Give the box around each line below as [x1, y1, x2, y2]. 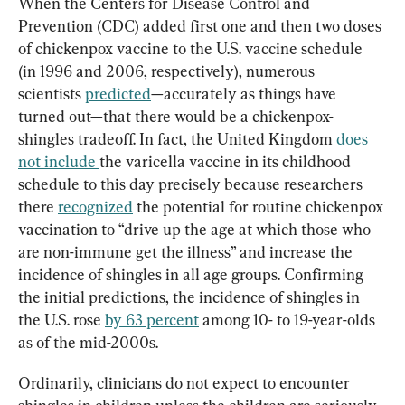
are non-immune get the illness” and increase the [18, 241, 356, 261]
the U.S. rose [18, 309, 105, 329]
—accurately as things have [151, 83, 340, 103]
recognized [58, 196, 133, 216]
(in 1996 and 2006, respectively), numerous [18, 61, 318, 80]
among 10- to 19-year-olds [199, 309, 379, 329]
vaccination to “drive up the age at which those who [18, 219, 374, 239]
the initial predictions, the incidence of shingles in [18, 287, 363, 306]
